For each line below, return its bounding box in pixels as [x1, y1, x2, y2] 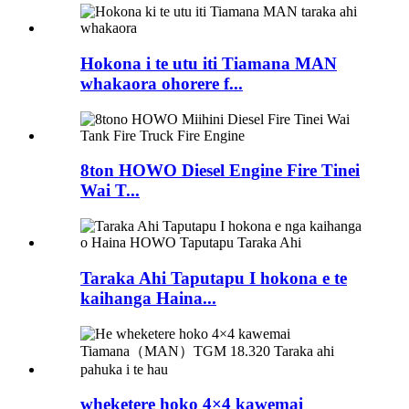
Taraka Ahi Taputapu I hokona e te [80, 267, 347, 288]
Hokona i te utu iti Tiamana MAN [80, 54, 337, 74]
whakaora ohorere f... [80, 74, 243, 94]
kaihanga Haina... [80, 288, 216, 308]
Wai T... [80, 181, 140, 201]
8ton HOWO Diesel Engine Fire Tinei [80, 161, 360, 181]
